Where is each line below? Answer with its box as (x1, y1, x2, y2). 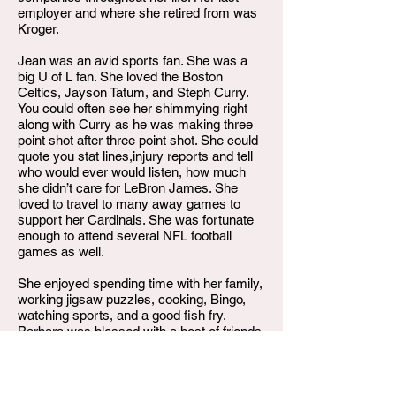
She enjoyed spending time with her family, (18, 276, 263, 291)
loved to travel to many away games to (18, 196, 240, 211)
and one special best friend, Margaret (18, 339, 231, 354)
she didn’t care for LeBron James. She (18, 180, 238, 195)
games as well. (18, 244, 104, 259)
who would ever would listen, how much (18, 164, 246, 179)
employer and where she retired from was (18, 5, 257, 20)
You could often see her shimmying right (18, 101, 247, 116)
